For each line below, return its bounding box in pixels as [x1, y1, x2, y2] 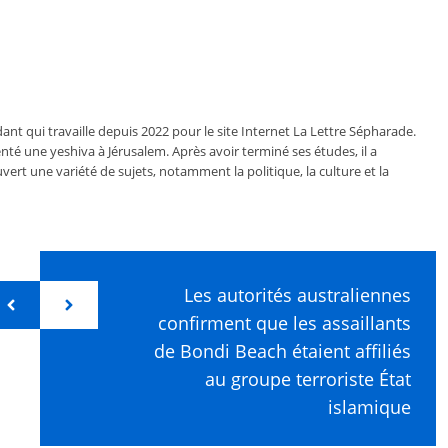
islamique [328, 394, 411, 419]
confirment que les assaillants [158, 310, 411, 335]
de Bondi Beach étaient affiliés [154, 338, 411, 363]
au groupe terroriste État [205, 366, 411, 391]
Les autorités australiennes [184, 282, 411, 307]
